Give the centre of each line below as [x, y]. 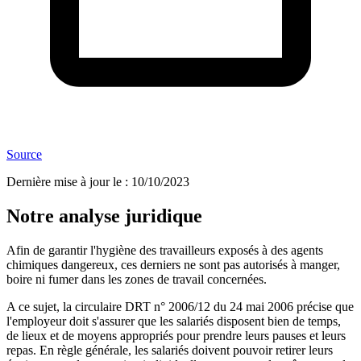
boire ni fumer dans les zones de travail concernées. [137, 280]
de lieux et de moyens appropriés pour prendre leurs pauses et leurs [176, 336]
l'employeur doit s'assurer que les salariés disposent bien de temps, [174, 322]
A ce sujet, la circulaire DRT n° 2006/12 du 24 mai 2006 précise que [180, 307]
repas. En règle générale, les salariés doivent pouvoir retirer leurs [170, 351]
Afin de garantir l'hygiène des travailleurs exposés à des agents [165, 251]
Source [24, 155]
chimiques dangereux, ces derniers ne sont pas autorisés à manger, [173, 265]
